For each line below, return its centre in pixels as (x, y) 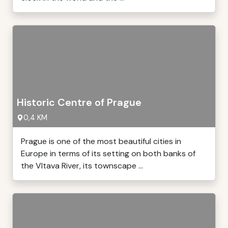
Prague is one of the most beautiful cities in (101, 141)
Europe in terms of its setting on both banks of (108, 153)
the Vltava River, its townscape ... (82, 166)
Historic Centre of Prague (79, 102)
